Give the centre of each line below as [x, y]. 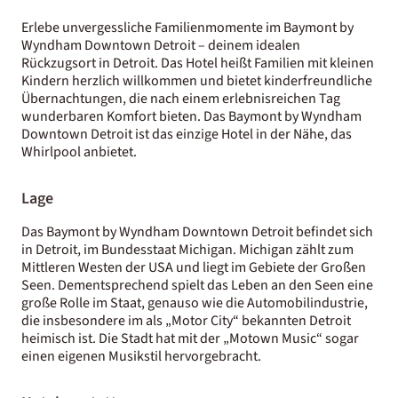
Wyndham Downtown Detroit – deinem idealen [161, 45]
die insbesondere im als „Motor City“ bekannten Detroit [186, 320]
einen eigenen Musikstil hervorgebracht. [141, 356]
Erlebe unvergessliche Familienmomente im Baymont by [187, 27]
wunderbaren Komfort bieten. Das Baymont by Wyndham [191, 116]
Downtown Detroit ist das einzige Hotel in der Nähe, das [187, 134]
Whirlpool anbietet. [79, 151]
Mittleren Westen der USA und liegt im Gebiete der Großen [194, 267]
